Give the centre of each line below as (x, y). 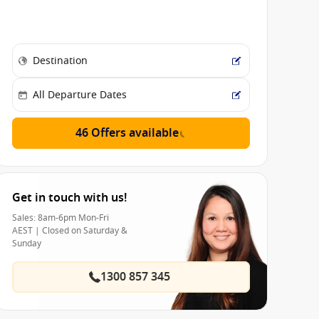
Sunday (27, 244)
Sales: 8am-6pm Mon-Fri (61, 218)
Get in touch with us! (69, 198)
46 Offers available (127, 134)
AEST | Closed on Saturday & (70, 231)
